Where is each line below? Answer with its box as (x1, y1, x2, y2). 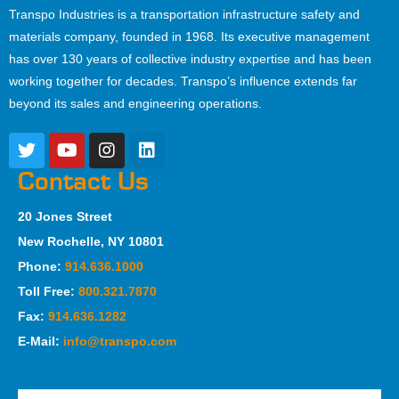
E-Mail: (18, 333, 63, 348)
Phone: (18, 258, 65, 273)
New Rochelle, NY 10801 (18, 233, 164, 248)
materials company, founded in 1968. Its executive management (9, 28, 370, 44)
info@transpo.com (63, 333, 176, 348)
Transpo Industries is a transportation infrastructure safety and (9, 6, 360, 21)
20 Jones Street (18, 208, 112, 224)
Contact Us (18, 166, 149, 197)
